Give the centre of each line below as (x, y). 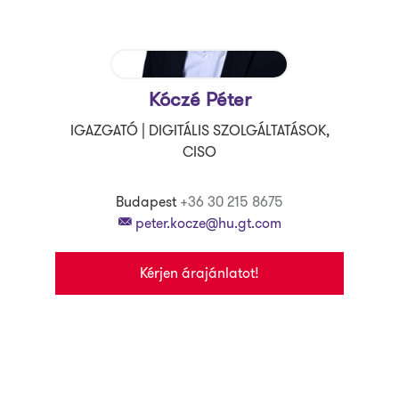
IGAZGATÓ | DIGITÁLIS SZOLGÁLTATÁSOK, (199, 130)
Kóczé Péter (199, 99)
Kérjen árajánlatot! (199, 273)
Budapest (146, 202)
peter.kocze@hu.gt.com (207, 223)
